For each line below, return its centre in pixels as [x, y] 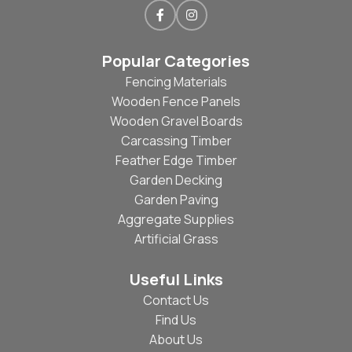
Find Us [176, 320]
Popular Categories [176, 61]
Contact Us [176, 301]
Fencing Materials [176, 82]
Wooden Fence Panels [176, 102]
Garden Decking [176, 180]
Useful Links [176, 280]
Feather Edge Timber [176, 161]
